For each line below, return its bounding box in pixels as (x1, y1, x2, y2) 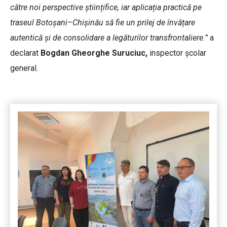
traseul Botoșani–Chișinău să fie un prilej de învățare (10, 18, 195, 28)
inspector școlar (147, 48, 206, 58)
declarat (10, 48, 41, 58)
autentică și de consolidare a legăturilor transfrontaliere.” (10, 33, 210, 43)
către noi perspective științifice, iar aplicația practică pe (10, 3, 202, 13)
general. (10, 63, 40, 73)
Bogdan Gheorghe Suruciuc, (41, 48, 147, 58)
